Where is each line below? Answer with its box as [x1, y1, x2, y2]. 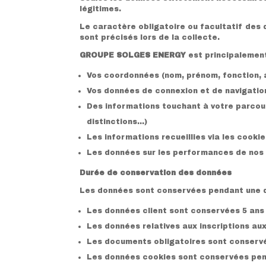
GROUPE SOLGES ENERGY [80, 50, 189, 59]
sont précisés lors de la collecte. [80, 33, 220, 42]
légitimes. [80, 4, 122, 13]
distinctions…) [87, 117, 148, 126]
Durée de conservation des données [80, 168, 232, 177]
